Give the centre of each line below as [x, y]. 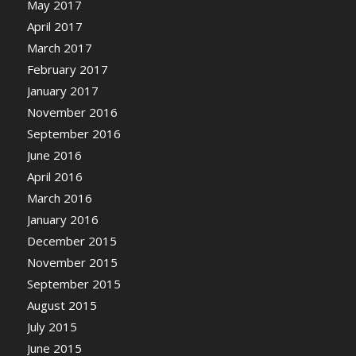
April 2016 [54, 176]
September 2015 [74, 283]
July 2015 [52, 326]
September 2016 [74, 133]
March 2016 [59, 197]
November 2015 [72, 262]
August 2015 [62, 305]
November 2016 [72, 112]
